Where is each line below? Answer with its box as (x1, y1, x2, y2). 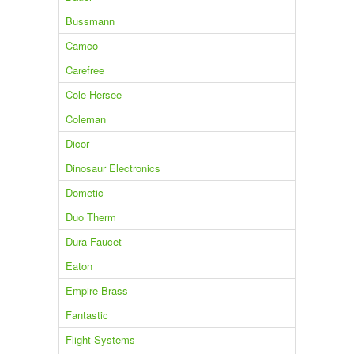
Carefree (65, 62, 104, 78)
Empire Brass (65, 283, 128, 299)
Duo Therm (65, 209, 116, 225)
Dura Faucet (65, 234, 122, 250)
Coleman (65, 111, 106, 127)
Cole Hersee (65, 87, 122, 103)
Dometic (65, 185, 104, 201)
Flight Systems (65, 332, 135, 348)
